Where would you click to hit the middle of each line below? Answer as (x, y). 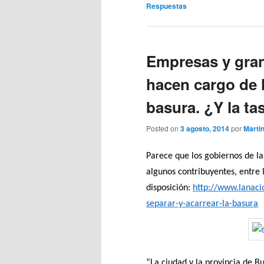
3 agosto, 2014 (205, 128)
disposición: (169, 188)
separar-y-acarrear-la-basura (202, 204)
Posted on (163, 128)
